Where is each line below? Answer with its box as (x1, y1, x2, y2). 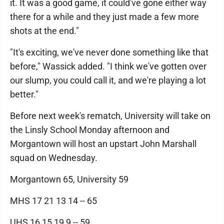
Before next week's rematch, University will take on (10, 110, 210, 121)
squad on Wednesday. (10, 152, 97, 163)
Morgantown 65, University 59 (10, 174, 128, 184)
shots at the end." (10, 25, 79, 36)
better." (10, 89, 38, 99)
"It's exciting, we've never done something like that (10, 47, 208, 57)
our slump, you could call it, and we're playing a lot (10, 75, 206, 85)
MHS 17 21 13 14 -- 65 (10, 195, 97, 206)
